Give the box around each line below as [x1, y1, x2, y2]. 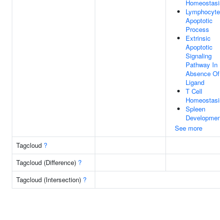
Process [186, 25, 209, 34]
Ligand [186, 78, 204, 87]
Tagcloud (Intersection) [16, 175, 83, 184]
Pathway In [186, 60, 218, 69]
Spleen [186, 104, 205, 113]
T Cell [186, 86, 202, 96]
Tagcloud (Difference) [16, 158, 78, 167]
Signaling [186, 51, 212, 60]
